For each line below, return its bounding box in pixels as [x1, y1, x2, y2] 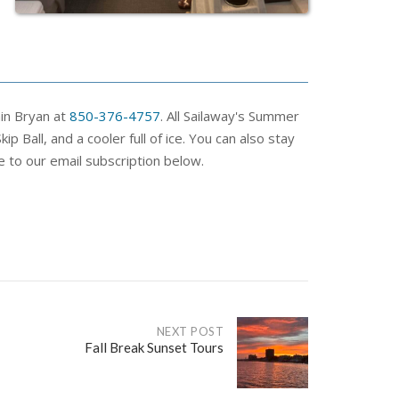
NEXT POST [156, 324, 224, 339]
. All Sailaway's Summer [160, 107, 299, 126]
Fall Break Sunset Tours [85, 339, 224, 356]
